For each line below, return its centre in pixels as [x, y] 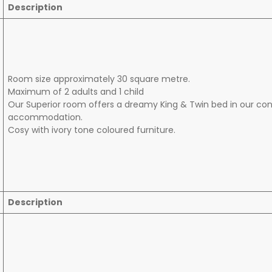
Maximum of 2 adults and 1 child [76, 92]
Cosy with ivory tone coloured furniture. [92, 130]
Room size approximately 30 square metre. [99, 79]
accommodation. [45, 117]
